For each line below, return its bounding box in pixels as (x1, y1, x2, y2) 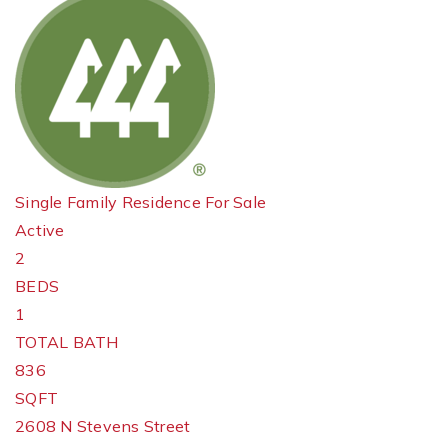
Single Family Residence (15, 192, 201, 212)
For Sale (205, 192, 266, 212)
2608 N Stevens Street (15, 416, 191, 436)
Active (15, 220, 65, 240)
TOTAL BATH (15, 332, 119, 352)
